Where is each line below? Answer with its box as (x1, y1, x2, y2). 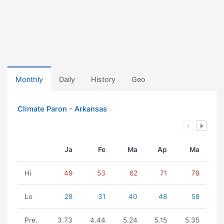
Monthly (15, 75, 43, 83)
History (91, 75, 115, 83)
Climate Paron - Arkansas (17, 104, 107, 113)
